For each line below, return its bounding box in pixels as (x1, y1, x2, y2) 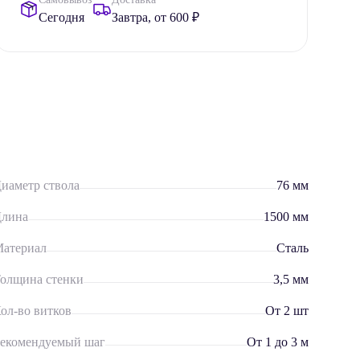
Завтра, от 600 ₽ (112, 10, 200, 24)
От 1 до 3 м (246, 334, 309, 349)
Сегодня (39, 10, 85, 24)
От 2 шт (264, 303, 309, 317)
